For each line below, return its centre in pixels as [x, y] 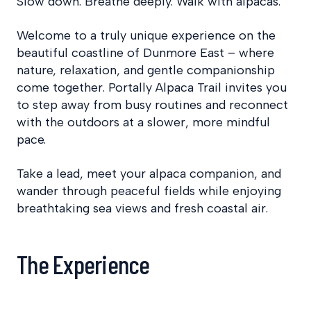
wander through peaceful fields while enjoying [149, 191]
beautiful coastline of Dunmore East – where [145, 52]
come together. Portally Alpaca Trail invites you [152, 87]
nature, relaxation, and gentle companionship [146, 70]
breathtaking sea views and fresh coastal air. [142, 208]
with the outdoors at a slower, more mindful [143, 122]
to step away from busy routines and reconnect [152, 104]
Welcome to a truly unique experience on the [146, 35]
